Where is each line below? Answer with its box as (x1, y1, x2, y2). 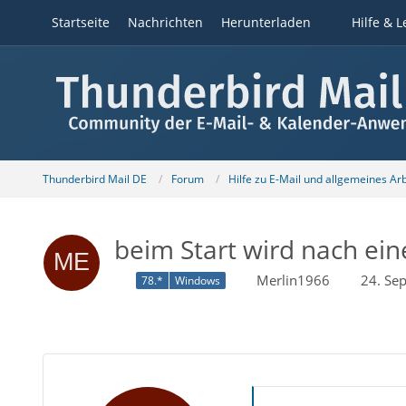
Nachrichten (127, 14, 203, 31)
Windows (174, 273, 220, 289)
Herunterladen (220, 14, 311, 31)
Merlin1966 (256, 271, 330, 289)
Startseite (51, 14, 110, 31)
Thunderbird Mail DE (42, 170, 147, 187)
